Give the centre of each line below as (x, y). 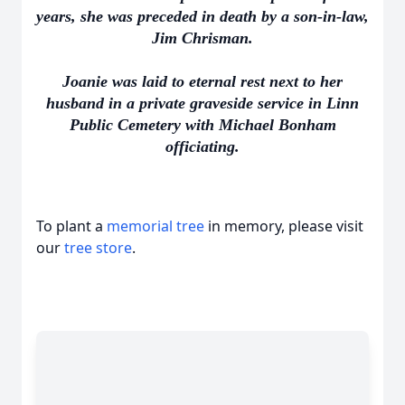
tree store (98, 248)
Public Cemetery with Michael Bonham (202, 125)
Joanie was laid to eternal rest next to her (202, 81)
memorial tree (155, 226)
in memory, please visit (284, 226)
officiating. (202, 146)
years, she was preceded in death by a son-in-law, (202, 16)
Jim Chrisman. (202, 38)
